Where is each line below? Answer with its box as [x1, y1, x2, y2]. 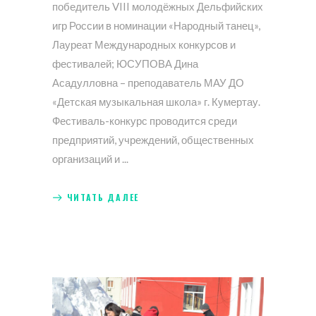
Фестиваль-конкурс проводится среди [52, 114, 237, 128]
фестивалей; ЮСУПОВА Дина [52, 57, 198, 71]
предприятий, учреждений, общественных [52, 133, 254, 147]
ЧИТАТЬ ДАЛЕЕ [66, 190, 140, 203]
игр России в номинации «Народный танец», [52, 19, 260, 32]
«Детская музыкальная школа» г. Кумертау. [52, 95, 260, 109]
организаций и [52, 152, 122, 166]
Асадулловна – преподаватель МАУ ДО [52, 76, 244, 90]
